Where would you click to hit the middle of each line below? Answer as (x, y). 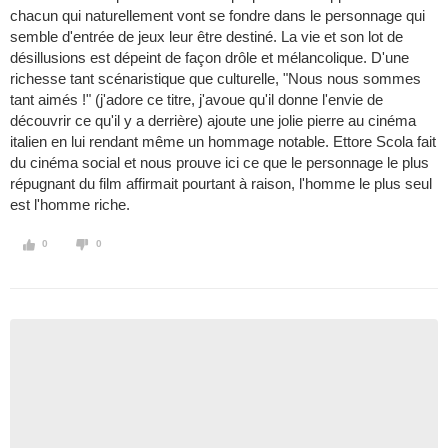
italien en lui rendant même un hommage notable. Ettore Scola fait (223, 142)
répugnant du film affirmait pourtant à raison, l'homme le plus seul (221, 184)
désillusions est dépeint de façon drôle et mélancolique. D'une (209, 58)
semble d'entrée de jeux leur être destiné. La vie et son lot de (206, 37)
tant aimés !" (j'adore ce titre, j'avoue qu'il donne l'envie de (196, 100)
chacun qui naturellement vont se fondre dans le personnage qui (217, 16)
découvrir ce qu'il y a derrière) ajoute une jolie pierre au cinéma (213, 121)
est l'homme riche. (70, 205)
